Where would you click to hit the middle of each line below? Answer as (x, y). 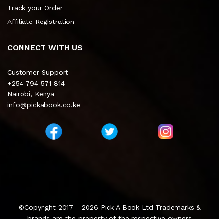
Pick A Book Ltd (128, 208)
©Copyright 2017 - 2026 (59, 208)
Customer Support (38, 73)
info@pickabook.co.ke (44, 105)
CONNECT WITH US (45, 48)
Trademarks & (178, 208)
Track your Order (35, 8)
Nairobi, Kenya (31, 94)
